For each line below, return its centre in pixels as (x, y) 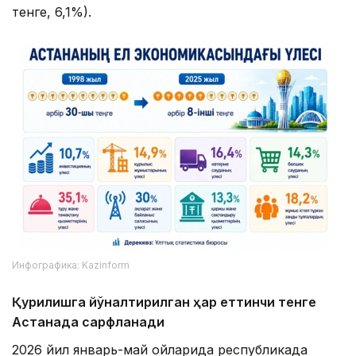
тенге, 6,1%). (52, 12)
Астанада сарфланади (88, 322)
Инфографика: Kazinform (71, 265)
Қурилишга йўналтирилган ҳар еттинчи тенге (164, 302)
